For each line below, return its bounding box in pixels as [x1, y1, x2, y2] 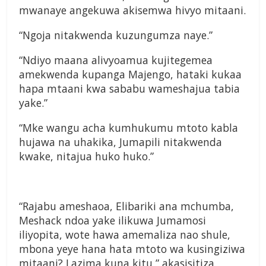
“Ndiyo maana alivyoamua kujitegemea [19, 53, 213, 68]
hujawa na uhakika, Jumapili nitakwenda [19, 135, 222, 150]
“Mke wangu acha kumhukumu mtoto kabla [19, 121, 238, 135]
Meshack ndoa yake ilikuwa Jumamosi [19, 213, 206, 228]
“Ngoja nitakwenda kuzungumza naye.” [19, 28, 213, 43]
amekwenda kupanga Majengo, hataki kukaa [19, 67, 242, 82]
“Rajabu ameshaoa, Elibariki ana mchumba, [19, 199, 234, 214]
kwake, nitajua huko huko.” [19, 149, 154, 164]
